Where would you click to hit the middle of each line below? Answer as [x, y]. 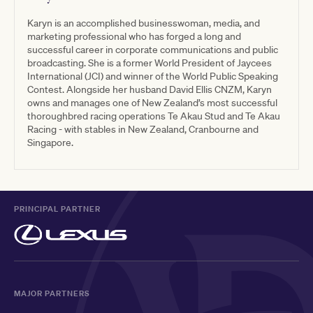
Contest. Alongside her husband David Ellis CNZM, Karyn [150, 89]
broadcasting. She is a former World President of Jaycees [150, 63]
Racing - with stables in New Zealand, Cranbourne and [143, 129]
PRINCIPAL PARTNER [57, 209]
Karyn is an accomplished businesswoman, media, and [144, 23]
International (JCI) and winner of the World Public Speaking [153, 76]
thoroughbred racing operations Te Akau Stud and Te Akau [154, 116]
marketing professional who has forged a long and [134, 36]
